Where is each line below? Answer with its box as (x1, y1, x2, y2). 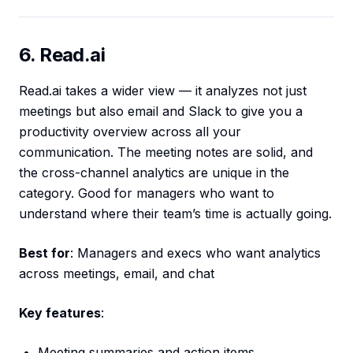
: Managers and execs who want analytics (70, 245, 321, 262)
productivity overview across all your (19, 124, 241, 140)
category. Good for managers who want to (19, 185, 274, 202)
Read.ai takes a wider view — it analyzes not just (19, 83, 307, 99)
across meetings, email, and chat (19, 266, 214, 282)
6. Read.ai (19, 43, 105, 67)
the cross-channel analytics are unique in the (19, 165, 289, 181)
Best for (19, 245, 70, 262)
